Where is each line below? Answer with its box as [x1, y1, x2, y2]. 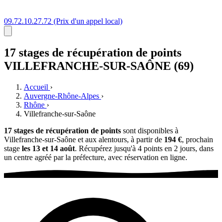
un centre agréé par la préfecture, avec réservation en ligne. [4, 153, 187, 162]
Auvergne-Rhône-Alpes [24, 91, 99, 100]
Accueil [24, 82, 48, 91]
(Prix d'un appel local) [54, 17, 122, 25]
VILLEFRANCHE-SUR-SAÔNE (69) [4, 59, 194, 72]
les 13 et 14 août [22, 144, 75, 153]
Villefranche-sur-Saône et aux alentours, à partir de [4, 135, 164, 144]
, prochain [182, 135, 213, 144]
